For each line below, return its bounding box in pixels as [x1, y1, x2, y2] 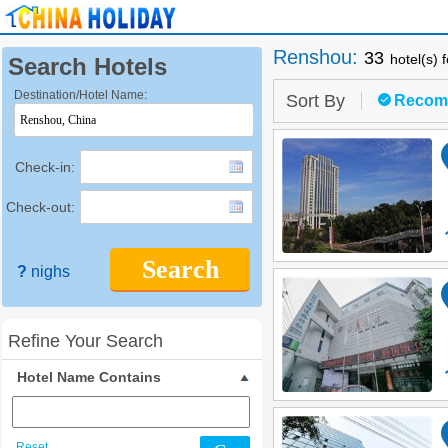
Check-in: [15, 159, 75, 175]
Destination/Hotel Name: [14, 88, 147, 102]
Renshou [273, 46, 352, 68]
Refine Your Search [8, 331, 163, 351]
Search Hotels [8, 53, 167, 80]
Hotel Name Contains [17, 369, 161, 385]
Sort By [286, 91, 345, 111]
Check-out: [6, 199, 75, 215]
